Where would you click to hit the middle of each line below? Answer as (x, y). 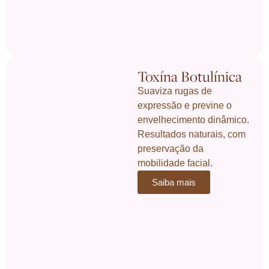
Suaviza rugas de (175, 91)
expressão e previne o (185, 105)
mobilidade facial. (175, 163)
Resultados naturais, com (192, 134)
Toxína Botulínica (190, 76)
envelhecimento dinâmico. (194, 119)
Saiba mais (174, 182)
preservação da (171, 148)
